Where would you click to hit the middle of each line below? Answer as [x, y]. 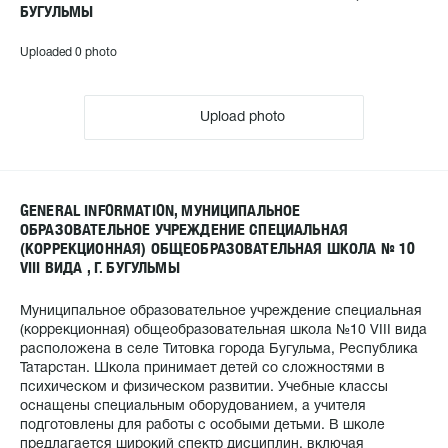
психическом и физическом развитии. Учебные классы [204, 387]
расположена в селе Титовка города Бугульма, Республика [219, 349]
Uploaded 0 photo [68, 52]
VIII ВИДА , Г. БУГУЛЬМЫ [100, 267]
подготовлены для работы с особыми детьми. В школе [202, 425]
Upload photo [240, 117]
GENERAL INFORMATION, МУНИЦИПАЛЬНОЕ [160, 210]
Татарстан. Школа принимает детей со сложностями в [202, 368]
